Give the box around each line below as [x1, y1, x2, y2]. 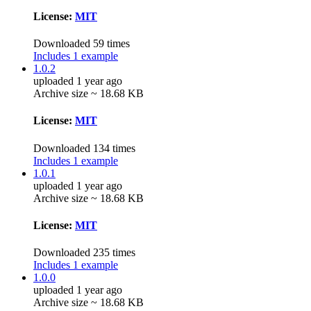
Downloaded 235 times [33, 246, 135, 259]
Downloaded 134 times [33, 142, 135, 154]
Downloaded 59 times [33, 37, 130, 50]
